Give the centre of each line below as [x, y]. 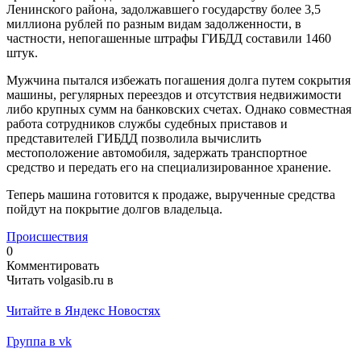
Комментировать [53, 265]
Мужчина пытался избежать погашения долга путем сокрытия [178, 80]
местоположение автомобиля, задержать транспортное [157, 152]
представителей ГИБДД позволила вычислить [134, 138]
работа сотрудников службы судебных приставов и [147, 123]
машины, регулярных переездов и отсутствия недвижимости [174, 94]
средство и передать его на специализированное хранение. [169, 167]
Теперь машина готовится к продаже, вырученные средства [171, 194]
